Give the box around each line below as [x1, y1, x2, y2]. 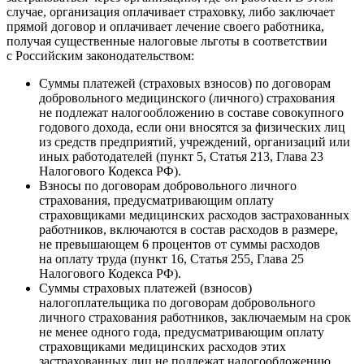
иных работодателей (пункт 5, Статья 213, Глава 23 [39, 149, 323, 163]
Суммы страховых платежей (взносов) [39, 280, 252, 295]
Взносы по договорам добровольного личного [39, 178, 297, 193]
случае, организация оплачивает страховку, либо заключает [6, 4, 335, 19]
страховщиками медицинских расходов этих [39, 339, 286, 353]
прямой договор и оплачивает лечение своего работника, [6, 19, 324, 33]
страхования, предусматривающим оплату [39, 193, 274, 207]
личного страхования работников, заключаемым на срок [39, 310, 351, 324]
